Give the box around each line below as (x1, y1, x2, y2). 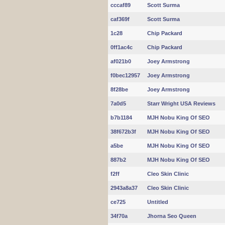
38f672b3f (110, 129, 136, 135)
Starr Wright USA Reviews (147, 100, 215, 106)
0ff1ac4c (110, 44, 133, 50)
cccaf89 (110, 2, 131, 8)
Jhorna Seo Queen (147, 213, 196, 219)
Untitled (147, 199, 168, 205)
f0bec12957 (110, 72, 140, 78)
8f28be (110, 86, 128, 92)
